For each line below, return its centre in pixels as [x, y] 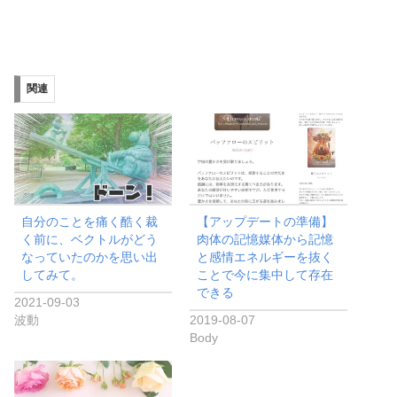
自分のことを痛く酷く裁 [90, 222]
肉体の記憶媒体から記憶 [265, 240]
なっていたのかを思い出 [90, 257]
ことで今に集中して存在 [265, 275]
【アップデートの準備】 [265, 222]
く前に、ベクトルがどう [90, 240]
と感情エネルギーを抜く [265, 257]
